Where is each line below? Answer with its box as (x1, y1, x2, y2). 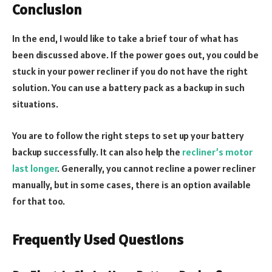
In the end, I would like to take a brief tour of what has (12, 32, 239, 45)
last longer (12, 161, 57, 174)
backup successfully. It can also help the (12, 145, 182, 158)
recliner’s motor (182, 145, 253, 158)
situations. (12, 98, 58, 110)
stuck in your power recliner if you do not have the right (12, 65, 248, 78)
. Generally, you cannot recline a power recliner (57, 161, 256, 174)
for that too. (12, 194, 65, 207)
